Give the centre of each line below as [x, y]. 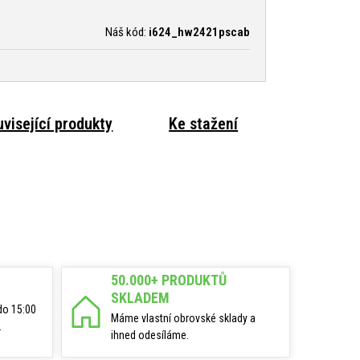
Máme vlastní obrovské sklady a [183, 318]
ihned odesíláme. [150, 335]
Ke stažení [204, 123]
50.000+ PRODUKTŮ [169, 280]
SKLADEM [140, 297]
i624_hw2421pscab [199, 32]
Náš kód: [127, 32]
